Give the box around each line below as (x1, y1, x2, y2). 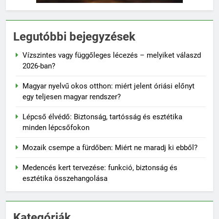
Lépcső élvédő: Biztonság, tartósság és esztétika (22, 112, 182, 121)
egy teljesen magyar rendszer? (22, 92, 121, 101)
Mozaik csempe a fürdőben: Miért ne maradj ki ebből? (22, 143, 197, 152)
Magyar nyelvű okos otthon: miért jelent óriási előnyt (22, 81, 195, 90)
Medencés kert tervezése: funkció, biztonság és (22, 163, 177, 172)
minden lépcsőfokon (22, 123, 89, 132)
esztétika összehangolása (22, 174, 108, 183)
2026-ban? (22, 61, 55, 70)
